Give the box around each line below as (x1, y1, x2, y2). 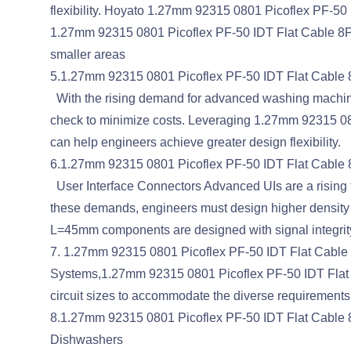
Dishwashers (49, 333, 123, 346)
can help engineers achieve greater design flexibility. (49, 136, 341, 149)
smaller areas (49, 48, 125, 61)
